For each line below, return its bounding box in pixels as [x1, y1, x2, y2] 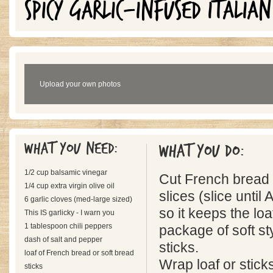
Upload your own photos [40, 80, 121, 88]
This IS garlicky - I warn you [24, 208, 115, 217]
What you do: [159, 141, 249, 162]
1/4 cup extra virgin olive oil [24, 182, 115, 190]
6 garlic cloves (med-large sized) [24, 195, 132, 204]
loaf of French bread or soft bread [24, 249, 134, 257]
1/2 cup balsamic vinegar [24, 168, 107, 177]
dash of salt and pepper [24, 235, 102, 244]
